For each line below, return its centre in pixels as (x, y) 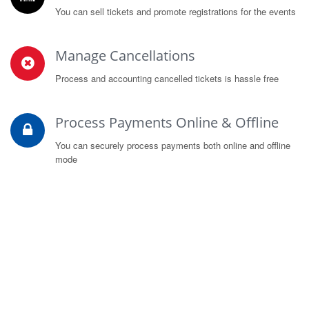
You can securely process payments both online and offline (173, 145)
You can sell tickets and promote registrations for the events (176, 11)
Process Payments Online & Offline (167, 122)
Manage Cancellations (125, 56)
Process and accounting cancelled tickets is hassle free (167, 78)
